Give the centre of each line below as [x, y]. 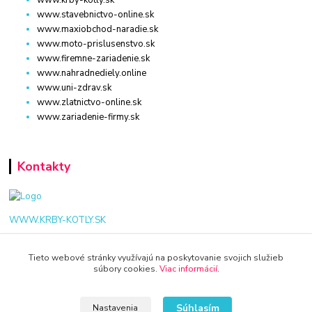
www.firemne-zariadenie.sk [94, 58]
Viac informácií [188, 269]
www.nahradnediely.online [92, 73]
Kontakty [44, 166]
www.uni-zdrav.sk [75, 87]
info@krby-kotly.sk [65, 280]
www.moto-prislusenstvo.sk [96, 44]
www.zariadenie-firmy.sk [88, 117]
